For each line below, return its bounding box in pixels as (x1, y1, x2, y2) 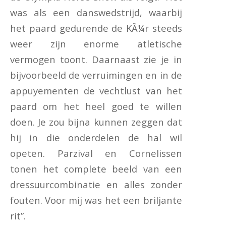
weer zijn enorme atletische (10, 37, 182, 50)
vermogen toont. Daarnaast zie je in (10, 52, 182, 66)
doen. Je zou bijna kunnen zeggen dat (10, 115, 182, 128)
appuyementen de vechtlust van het (10, 84, 182, 97)
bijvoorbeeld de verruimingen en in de (10, 68, 182, 81)
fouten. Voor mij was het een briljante (10, 193, 182, 206)
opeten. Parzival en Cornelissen (10, 146, 182, 159)
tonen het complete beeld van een (10, 162, 182, 175)
